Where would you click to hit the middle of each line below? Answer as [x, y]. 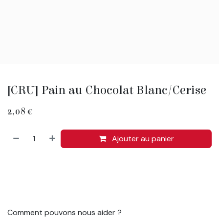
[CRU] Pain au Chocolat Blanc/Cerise [107, 90]
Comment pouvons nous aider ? [65, 212]
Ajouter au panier [142, 138]
